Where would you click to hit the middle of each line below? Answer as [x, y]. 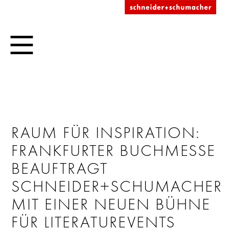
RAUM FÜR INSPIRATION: [106, 132]
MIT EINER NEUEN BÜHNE [111, 203]
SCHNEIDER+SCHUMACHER [117, 186]
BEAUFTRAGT [60, 168]
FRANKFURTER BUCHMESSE [114, 150]
